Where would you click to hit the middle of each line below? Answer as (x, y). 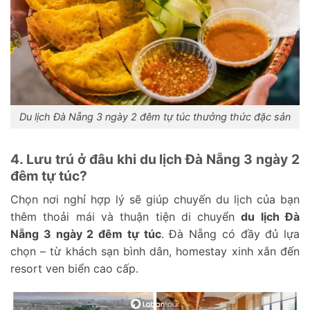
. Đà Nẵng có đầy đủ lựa (230, 234)
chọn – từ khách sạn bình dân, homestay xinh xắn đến (155, 251)
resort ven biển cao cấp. (74, 268)
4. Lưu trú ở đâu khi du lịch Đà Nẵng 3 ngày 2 (155, 159)
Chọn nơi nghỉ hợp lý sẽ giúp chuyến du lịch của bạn (155, 199)
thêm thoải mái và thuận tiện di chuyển (126, 216)
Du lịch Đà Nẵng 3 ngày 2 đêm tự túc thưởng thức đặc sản (155, 117)
